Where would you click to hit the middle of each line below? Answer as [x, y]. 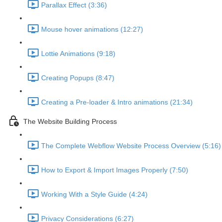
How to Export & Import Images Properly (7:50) [115, 170]
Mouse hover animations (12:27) [92, 29]
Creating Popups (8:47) [78, 78]
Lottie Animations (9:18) [78, 54]
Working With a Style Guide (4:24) [94, 194]
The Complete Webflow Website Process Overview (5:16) [131, 146]
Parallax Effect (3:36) [74, 5]
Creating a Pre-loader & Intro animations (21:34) [117, 102]
